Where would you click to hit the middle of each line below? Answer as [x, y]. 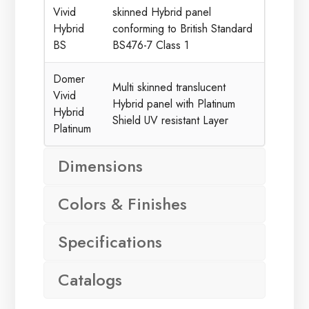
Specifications [110, 242]
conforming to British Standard [183, 29]
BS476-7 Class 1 [151, 46]
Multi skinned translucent [169, 88]
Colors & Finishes [122, 204]
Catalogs [90, 280]
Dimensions [100, 166]
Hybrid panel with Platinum [174, 104]
